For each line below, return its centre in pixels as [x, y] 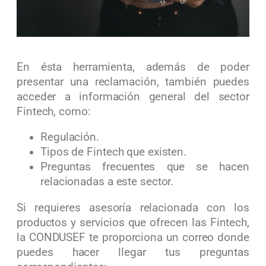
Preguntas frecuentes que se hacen [145, 167]
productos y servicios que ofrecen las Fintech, [133, 222]
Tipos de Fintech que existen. [115, 152]
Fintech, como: [54, 111]
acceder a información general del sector [133, 96]
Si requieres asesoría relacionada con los [133, 208]
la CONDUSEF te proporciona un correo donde [133, 237]
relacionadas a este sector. [109, 182]
